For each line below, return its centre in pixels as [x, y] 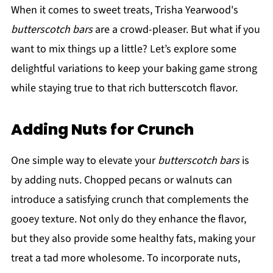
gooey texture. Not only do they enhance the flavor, [128, 219]
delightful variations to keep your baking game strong [134, 69]
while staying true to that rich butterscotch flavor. [124, 88]
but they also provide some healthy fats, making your [133, 239]
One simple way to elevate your [84, 161]
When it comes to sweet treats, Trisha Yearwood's [124, 10]
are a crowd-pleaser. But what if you [176, 30]
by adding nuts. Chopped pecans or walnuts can [121, 180]
